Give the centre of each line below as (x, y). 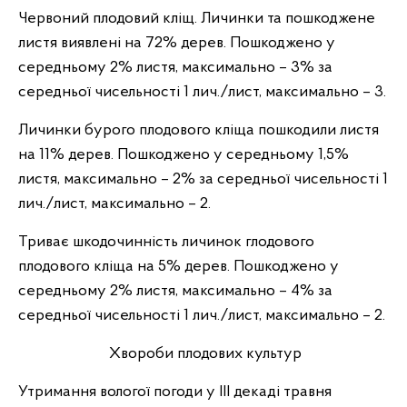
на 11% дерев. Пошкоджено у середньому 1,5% (184, 155)
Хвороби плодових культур (203, 354)
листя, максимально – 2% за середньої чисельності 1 (203, 179)
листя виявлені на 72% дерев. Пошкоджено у (177, 43)
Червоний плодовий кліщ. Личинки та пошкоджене (197, 19)
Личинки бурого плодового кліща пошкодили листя (199, 130)
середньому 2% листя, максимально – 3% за (175, 68)
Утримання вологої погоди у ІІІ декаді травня (175, 392)
